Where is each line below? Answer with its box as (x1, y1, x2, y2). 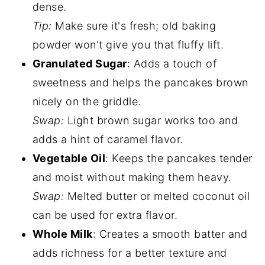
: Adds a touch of (127, 57, 217, 70)
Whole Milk (32, 228, 93, 241)
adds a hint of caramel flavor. (32, 133, 183, 146)
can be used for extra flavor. (32, 209, 178, 222)
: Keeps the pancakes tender (105, 152, 253, 165)
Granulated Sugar (32, 57, 127, 70)
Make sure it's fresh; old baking (51, 20, 216, 33)
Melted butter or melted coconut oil (64, 190, 250, 203)
